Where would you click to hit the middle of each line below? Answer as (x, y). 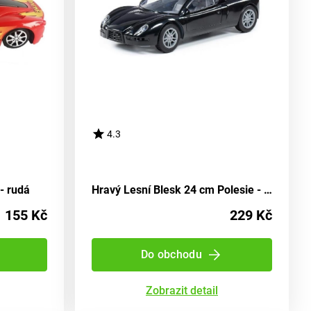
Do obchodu (171, 254)
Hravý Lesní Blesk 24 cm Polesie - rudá (268, 190)
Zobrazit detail (182, 291)
